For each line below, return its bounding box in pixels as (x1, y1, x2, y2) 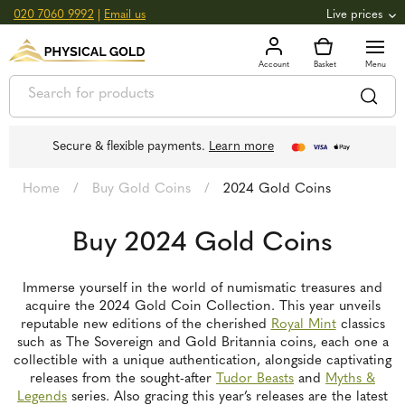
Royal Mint (270, 318, 336, 332)
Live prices (326, 9, 382, 21)
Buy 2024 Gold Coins (72, 230, 333, 258)
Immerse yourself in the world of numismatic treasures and (23, 282, 382, 296)
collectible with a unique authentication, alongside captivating (14, 354, 391, 368)
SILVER (30, 72, 65, 84)
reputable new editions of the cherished (20, 318, 271, 332)
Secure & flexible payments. (52, 139, 209, 154)
